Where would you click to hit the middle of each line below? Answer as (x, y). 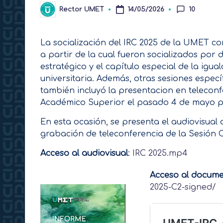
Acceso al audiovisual (84, 154)
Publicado (56, 12)
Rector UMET (82, 9)
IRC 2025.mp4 (160, 154)
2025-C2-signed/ (183, 187)
